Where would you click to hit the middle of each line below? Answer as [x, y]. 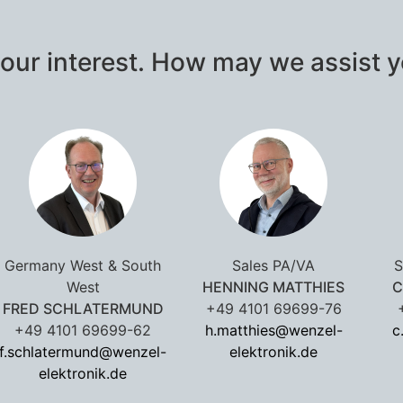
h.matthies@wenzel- [273, 330]
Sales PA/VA [273, 265]
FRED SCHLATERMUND [83, 308]
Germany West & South [83, 265]
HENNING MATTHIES [273, 287]
